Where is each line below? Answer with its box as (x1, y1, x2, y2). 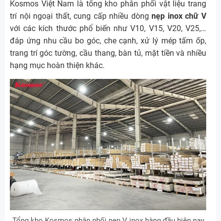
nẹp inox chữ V (151, 11, 207, 21)
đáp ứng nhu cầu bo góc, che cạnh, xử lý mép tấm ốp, (10, 36, 206, 46)
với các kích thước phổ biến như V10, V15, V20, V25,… (10, 24, 206, 34)
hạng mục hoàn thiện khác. (10, 61, 105, 71)
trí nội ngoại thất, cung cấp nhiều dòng (10, 11, 152, 21)
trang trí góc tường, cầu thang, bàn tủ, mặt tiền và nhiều (10, 48, 206, 58)
